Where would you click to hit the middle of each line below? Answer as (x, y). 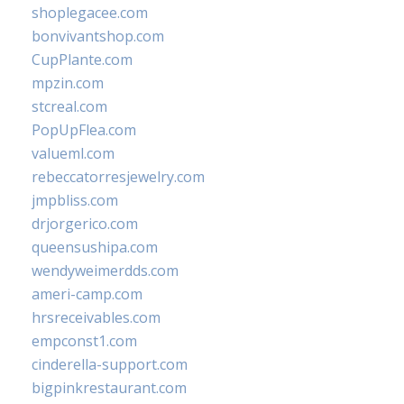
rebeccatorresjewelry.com (118, 177)
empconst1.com (84, 341)
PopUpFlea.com (84, 130)
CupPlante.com (82, 60)
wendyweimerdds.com (105, 271)
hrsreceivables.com (96, 317)
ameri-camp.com (87, 294)
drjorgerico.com (85, 224)
